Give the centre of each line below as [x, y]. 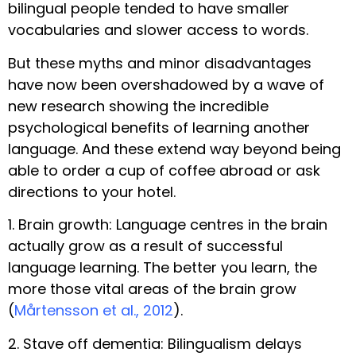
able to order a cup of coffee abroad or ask [164, 170]
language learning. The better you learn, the [163, 268]
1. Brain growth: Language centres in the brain [168, 225]
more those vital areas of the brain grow [152, 289]
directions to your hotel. [92, 192]
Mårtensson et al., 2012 [94, 311]
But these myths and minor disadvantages [160, 63]
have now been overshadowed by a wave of [166, 84]
